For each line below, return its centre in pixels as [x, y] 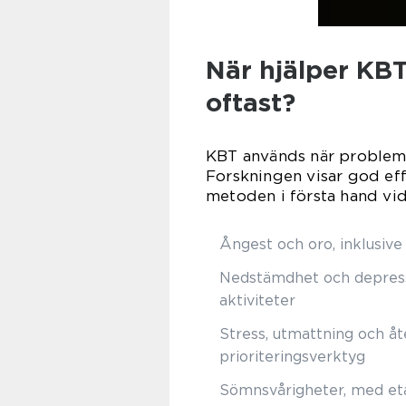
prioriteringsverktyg [292, 357]
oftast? [251, 103]
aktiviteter [257, 301]
